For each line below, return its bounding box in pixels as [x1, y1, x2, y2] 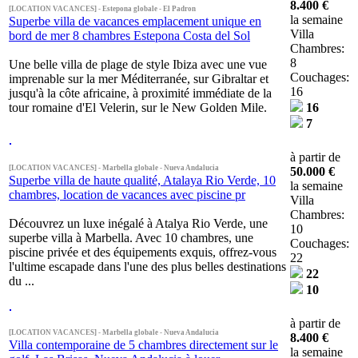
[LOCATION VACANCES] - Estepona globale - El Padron [9, 5, 196, 13]
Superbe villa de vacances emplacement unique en [9, 14, 261, 28]
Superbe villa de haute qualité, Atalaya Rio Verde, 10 [9, 173, 276, 187]
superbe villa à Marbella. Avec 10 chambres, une [9, 231, 253, 245]
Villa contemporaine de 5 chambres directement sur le [9, 338, 278, 352]
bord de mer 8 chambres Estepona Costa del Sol [9, 29, 250, 42]
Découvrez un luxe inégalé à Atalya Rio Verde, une [9, 217, 268, 230]
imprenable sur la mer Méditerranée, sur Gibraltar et [9, 72, 268, 86]
